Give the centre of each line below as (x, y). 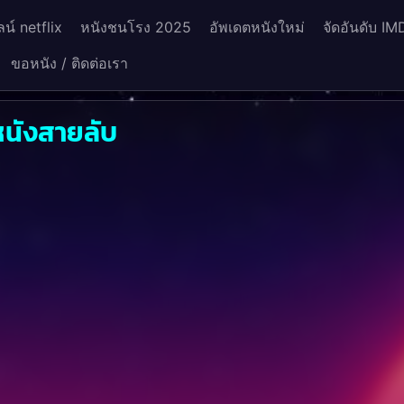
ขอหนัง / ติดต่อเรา (69, 63)
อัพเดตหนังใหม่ (257, 27)
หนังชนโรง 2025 (135, 27)
